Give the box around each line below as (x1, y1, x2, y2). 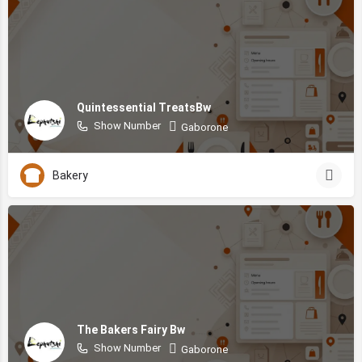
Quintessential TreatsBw (77, 100, 211, 114)
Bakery (53, 169, 88, 182)
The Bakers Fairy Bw (77, 322, 185, 336)
